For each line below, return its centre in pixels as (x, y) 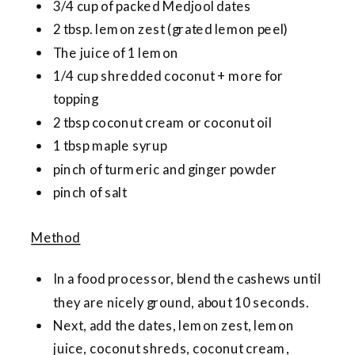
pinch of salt (90, 192)
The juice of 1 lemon (116, 52)
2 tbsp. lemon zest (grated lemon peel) (171, 29)
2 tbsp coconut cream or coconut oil (163, 122)
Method (56, 237)
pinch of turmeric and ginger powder (165, 169)
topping (76, 98)
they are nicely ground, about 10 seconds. (183, 302)
